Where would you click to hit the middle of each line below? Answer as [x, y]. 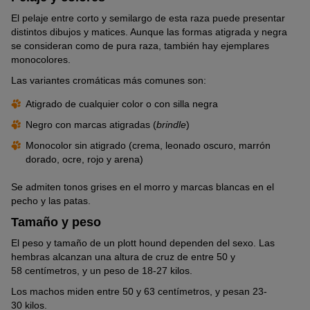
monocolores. [41, 59]
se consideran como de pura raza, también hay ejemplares [140, 45]
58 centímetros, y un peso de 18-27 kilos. [102, 270]
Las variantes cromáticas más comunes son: [109, 80]
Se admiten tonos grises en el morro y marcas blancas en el [143, 186]
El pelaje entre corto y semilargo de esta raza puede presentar [148, 18]
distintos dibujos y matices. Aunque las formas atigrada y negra [149, 31]
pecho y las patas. [51, 200]
